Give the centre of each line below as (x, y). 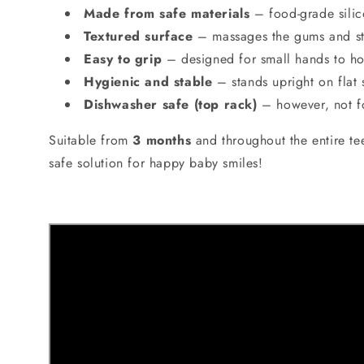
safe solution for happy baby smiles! (156, 162)
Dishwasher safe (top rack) (171, 104)
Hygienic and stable (148, 81)
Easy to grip (123, 58)
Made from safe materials (167, 13)
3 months (162, 140)
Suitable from (91, 140)
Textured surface (139, 36)
